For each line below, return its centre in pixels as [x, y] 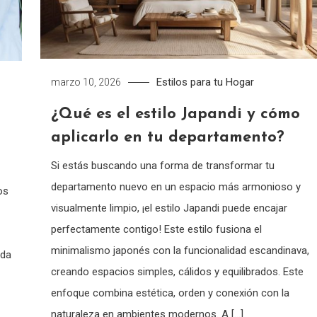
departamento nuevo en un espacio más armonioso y [175, 186]
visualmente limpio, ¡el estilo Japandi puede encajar [169, 208]
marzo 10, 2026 [86, 82]
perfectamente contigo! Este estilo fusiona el [156, 229]
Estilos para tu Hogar [205, 82]
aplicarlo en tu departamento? [167, 137]
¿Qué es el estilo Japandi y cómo [175, 114]
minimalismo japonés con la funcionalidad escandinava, [180, 250]
